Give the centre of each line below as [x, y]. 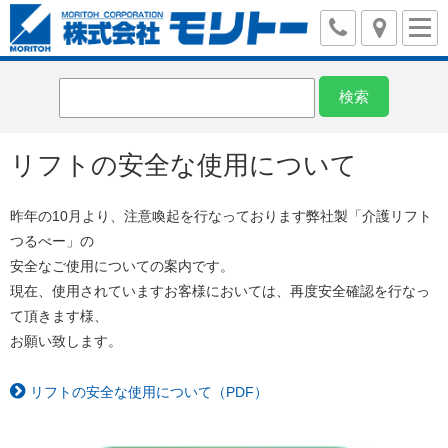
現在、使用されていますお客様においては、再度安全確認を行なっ [220, 291]
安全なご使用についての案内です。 [122, 266]
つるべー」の [52, 241]
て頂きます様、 [59, 316]
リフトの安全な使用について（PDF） [149, 392]
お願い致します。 [66, 341]
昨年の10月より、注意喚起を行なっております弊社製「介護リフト [221, 216]
